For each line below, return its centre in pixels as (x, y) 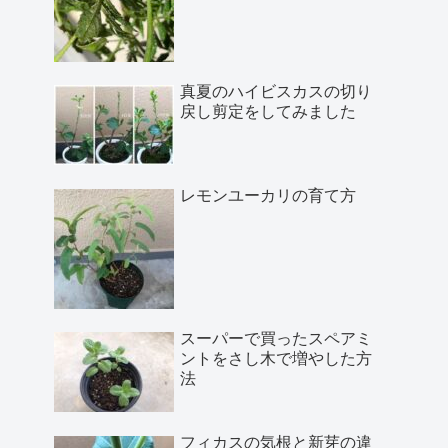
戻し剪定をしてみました (268, 112)
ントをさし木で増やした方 (276, 359)
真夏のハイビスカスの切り (276, 92)
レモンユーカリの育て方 (268, 195)
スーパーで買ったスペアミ (276, 339)
